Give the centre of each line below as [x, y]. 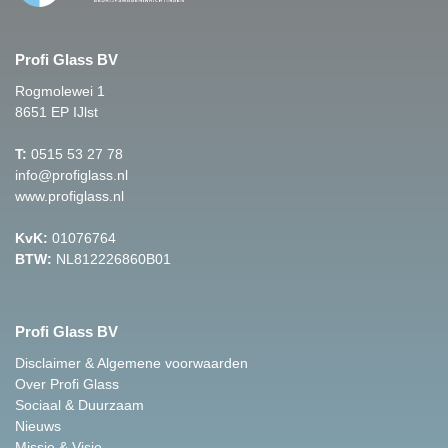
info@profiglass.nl [71, 175]
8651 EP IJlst [56, 112]
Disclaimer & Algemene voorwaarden [131, 363]
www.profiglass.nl [69, 196]
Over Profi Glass [67, 384]
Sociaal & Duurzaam [79, 405]
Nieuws [38, 426]
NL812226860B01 [111, 259]
